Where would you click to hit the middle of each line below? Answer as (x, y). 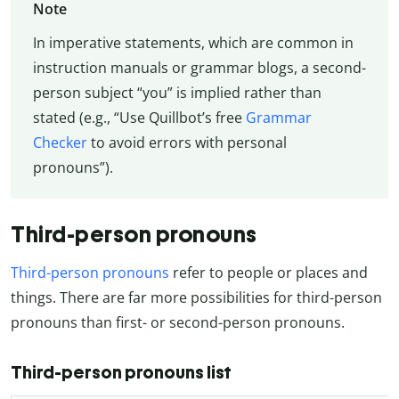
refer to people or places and (269, 272)
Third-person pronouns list (121, 372)
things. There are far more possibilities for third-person (196, 297)
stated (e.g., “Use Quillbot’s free (139, 118)
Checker (60, 143)
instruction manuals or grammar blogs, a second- (199, 68)
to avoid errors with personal (187, 143)
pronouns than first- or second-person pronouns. (178, 322)
